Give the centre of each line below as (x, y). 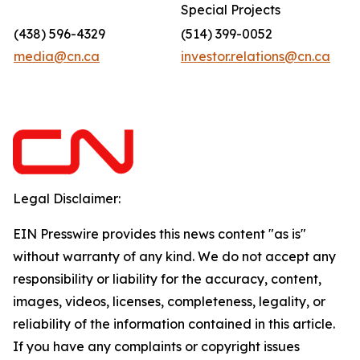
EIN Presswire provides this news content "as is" (160, 234)
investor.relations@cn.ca (256, 56)
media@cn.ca (57, 56)
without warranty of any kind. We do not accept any (174, 256)
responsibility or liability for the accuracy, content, (167, 279)
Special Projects (231, 10)
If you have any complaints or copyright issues (156, 346)
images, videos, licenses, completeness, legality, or (169, 301)
